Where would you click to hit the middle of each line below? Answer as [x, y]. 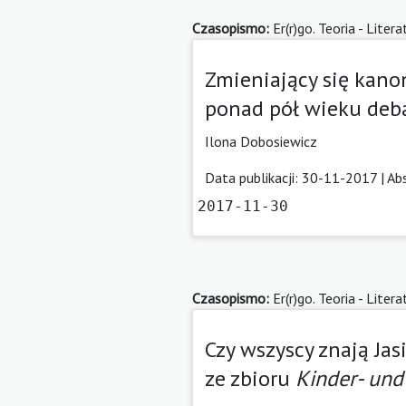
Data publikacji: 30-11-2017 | [296, 177]
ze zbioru [250, 378]
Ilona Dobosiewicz [261, 141]
